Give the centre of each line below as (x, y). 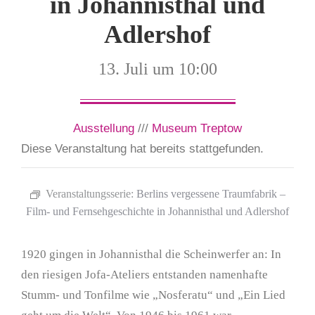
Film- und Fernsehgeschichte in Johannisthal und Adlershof (157, 212)
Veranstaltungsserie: (91, 194)
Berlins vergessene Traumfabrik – (211, 194)
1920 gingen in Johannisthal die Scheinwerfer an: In (151, 255)
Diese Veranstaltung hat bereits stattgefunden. (142, 149)
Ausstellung (104, 129)
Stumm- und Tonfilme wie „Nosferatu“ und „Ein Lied (153, 295)
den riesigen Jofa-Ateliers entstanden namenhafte (144, 275)
